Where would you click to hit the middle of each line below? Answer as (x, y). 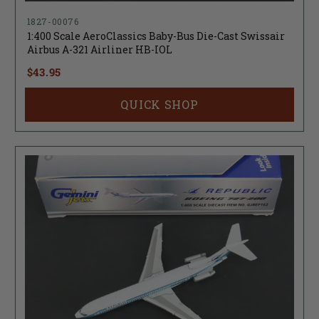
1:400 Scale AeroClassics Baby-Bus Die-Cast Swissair (156, 36)
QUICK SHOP (159, 105)
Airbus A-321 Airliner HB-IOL (99, 50)
